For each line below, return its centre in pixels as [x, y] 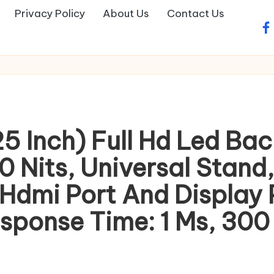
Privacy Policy [50, 13]
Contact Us [196, 13]
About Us [126, 13]
